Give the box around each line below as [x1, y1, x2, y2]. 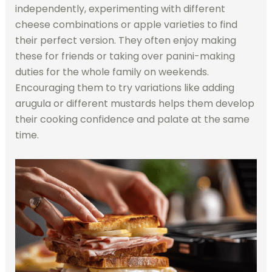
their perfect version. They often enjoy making [15, 33, 236, 48]
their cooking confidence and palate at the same [15, 112, 250, 127]
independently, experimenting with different [15, 2, 225, 16]
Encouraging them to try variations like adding [15, 81, 234, 95]
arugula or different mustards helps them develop [15, 97, 254, 111]
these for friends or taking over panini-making [15, 49, 235, 64]
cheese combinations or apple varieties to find [15, 18, 237, 32]
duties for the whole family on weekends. [15, 65, 209, 80]
